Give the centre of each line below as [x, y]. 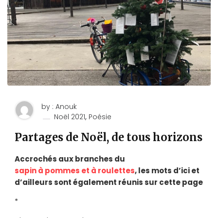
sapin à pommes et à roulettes [75, 170]
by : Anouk [59, 106]
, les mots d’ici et [167, 170]
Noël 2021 [70, 117]
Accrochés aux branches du [70, 159]
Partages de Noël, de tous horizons [109, 137]
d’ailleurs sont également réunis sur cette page [109, 182]
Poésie [100, 117]
